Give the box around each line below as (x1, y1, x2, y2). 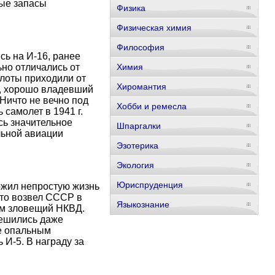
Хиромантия (117, 82, 166, 91)
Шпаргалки (117, 121, 161, 131)
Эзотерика (117, 141, 158, 150)
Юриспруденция (117, 180, 183, 190)
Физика (117, 3, 145, 13)
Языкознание (117, 199, 169, 209)
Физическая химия (117, 23, 192, 33)
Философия (117, 42, 165, 52)
